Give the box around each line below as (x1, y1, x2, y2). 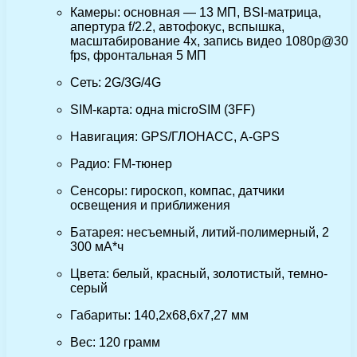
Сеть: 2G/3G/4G (70, 75, 161, 89)
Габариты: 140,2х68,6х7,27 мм (70, 308, 249, 322)
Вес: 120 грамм (70, 335, 160, 349)
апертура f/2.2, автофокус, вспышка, (70, 19, 284, 33)
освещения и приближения (70, 198, 230, 212)
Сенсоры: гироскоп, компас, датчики (70, 183, 284, 198)
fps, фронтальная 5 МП (70, 48, 206, 62)
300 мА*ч (70, 239, 124, 253)
